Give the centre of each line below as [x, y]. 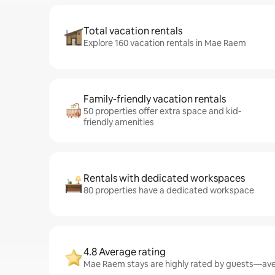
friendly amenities [119, 122]
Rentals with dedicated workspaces [164, 178]
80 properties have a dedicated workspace [169, 190]
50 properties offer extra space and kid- [162, 111]
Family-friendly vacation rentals [155, 99]
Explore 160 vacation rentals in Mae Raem [165, 43]
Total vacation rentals [133, 31]
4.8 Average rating [125, 252]
